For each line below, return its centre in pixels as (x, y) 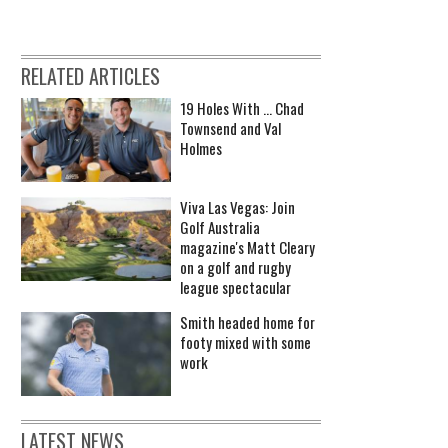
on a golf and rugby (235, 267)
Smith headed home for (247, 322)
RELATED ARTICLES (90, 75)
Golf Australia (220, 227)
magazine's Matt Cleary (247, 247)
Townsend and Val (230, 127)
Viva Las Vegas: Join (237, 207)
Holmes (201, 147)
